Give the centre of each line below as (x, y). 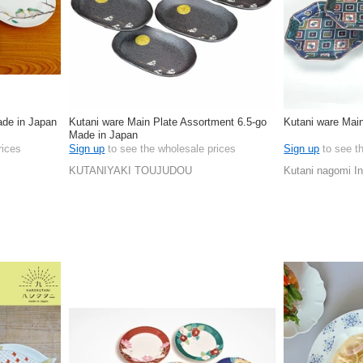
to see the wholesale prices (171, 149)
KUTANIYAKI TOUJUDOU (131, 170)
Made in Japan (104, 135)
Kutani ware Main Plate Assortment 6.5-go (168, 122)
